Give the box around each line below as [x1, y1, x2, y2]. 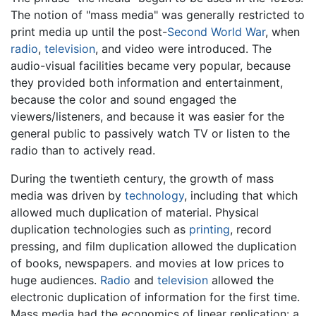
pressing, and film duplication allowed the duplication [11, 238, 296, 253]
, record [230, 221, 272, 236]
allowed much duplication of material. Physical [11, 205, 259, 219]
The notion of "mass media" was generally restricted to [11, 7, 305, 22]
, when [265, 24, 300, 39]
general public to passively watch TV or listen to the [11, 126, 290, 140]
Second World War [167, 24, 265, 39]
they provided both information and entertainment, [11, 75, 283, 90]
